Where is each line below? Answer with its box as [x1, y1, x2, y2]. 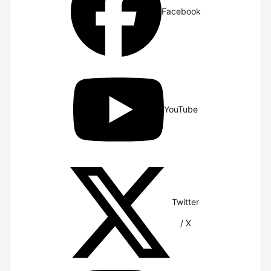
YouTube [164, 104, 198, 115]
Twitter [172, 196, 200, 207]
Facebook [161, 6, 201, 17]
